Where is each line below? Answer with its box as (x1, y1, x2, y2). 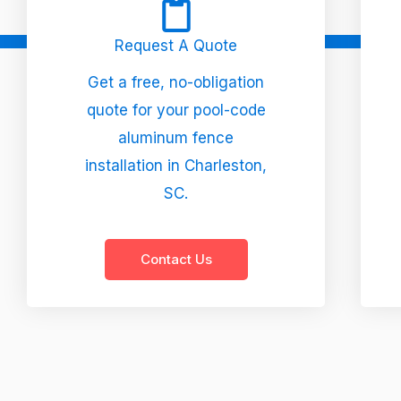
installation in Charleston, (85, 156, 268, 175)
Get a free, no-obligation (88, 73, 265, 91)
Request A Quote (115, 36, 238, 55)
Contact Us (140, 250, 212, 268)
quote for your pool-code (86, 100, 266, 119)
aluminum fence (118, 128, 235, 147)
